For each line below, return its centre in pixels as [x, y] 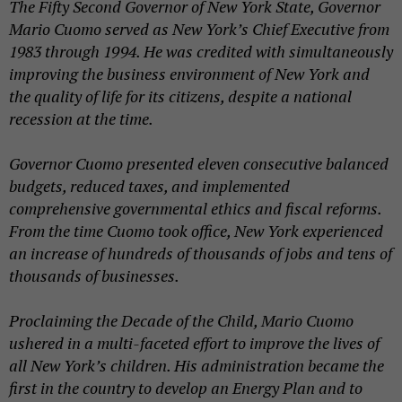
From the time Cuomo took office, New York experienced [196, 231]
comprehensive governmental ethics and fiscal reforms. [195, 208]
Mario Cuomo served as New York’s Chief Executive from [199, 29]
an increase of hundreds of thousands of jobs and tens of [201, 253]
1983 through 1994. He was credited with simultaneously [201, 51]
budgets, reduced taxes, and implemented [149, 186]
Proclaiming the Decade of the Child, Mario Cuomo [181, 320]
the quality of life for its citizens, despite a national [180, 96]
